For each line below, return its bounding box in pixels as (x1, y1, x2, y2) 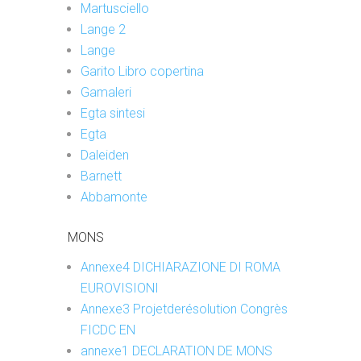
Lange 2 (81, 22, 126, 37)
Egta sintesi (81, 106, 145, 121)
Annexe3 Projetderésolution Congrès (81, 301, 288, 317)
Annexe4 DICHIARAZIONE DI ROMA (81, 259, 280, 275)
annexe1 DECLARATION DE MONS (81, 343, 272, 359)
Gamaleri (81, 85, 131, 100)
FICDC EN (81, 322, 139, 338)
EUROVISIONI (81, 280, 159, 296)
